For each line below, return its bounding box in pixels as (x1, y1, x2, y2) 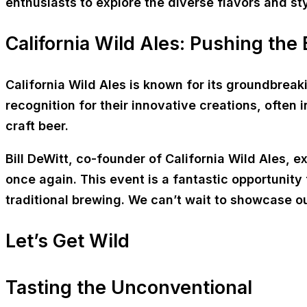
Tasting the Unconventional (5, 275, 252, 299)
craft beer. (5, 118, 69, 133)
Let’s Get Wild (5, 230, 130, 253)
